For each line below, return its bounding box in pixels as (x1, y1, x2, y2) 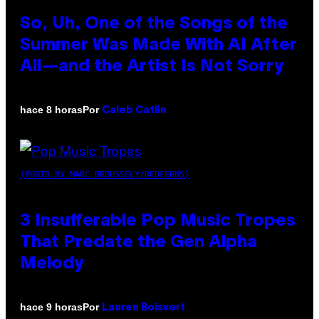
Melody (20, 256, 83, 272)
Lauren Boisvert (102, 303, 185, 313)
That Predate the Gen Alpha (20, 234, 257, 251)
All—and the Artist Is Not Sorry (20, 58, 283, 75)
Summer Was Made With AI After (20, 37, 297, 53)
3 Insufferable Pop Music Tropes (20, 213, 296, 229)
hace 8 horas (20, 104, 83, 116)
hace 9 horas (20, 301, 83, 313)
